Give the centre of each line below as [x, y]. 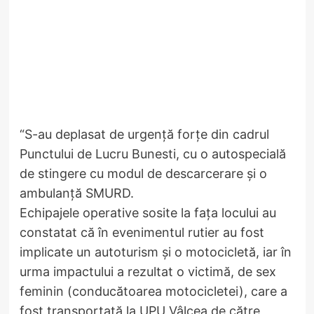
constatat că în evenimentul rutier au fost [142, 232]
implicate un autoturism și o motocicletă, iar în [155, 252]
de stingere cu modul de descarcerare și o [143, 173]
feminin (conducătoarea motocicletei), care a [153, 291]
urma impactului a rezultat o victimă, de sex [148, 271]
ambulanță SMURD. [76, 193]
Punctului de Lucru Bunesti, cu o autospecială [152, 153]
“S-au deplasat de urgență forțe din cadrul [144, 134]
